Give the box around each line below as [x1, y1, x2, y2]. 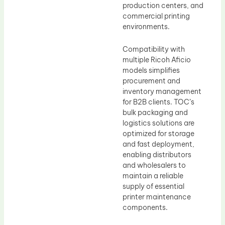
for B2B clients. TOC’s [123, 97, 194, 107]
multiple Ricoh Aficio [123, 55, 191, 65]
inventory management [123, 87, 201, 96]
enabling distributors [123, 150, 191, 160]
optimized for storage [123, 129, 194, 139]
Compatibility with [123, 45, 185, 54]
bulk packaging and [123, 108, 188, 118]
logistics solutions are [123, 119, 194, 128]
